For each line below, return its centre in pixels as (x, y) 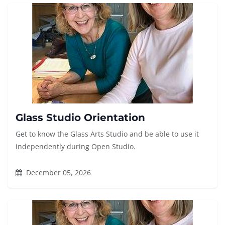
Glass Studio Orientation (80, 118)
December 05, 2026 (58, 173)
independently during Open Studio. (76, 147)
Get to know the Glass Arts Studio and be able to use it (107, 134)
